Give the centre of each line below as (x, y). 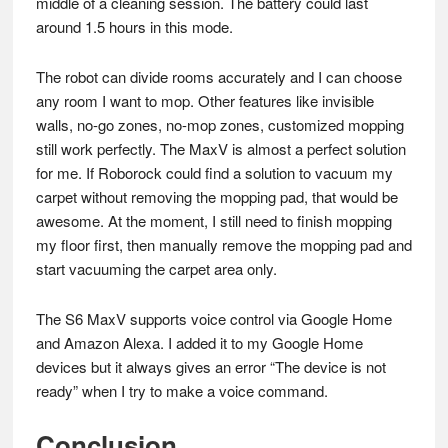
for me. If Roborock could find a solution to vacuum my (214, 173)
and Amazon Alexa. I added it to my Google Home (199, 343)
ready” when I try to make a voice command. (181, 391)
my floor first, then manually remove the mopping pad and (223, 245)
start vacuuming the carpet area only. (156, 269)
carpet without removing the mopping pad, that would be (216, 197)
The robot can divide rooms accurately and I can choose (218, 77)
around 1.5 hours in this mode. (134, 27)
